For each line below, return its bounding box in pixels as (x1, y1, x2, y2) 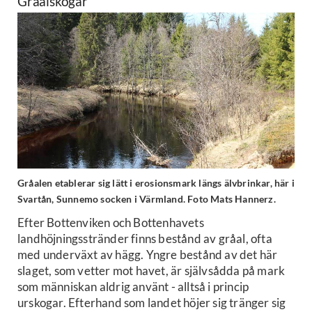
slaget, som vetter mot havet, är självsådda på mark (17, 263, 286, 278)
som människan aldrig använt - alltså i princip (17, 279, 249, 294)
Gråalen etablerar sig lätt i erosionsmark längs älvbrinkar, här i (17, 177, 295, 189)
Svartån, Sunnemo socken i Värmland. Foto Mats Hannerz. (17, 193, 276, 205)
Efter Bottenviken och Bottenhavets (17, 214, 204, 230)
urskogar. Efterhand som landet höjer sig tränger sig (17, 295, 286, 310)
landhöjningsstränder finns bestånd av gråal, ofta (17, 231, 272, 246)
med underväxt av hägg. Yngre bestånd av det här (17, 247, 278, 262)
